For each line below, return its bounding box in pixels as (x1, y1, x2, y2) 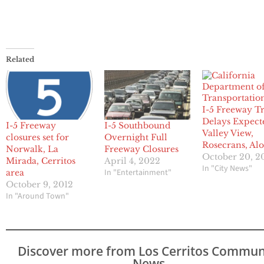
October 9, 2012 (6, 179, 73, 190)
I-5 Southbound (104, 120, 170, 131)
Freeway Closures (104, 144, 179, 155)
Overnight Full (104, 132, 167, 143)
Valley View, (202, 128, 254, 139)
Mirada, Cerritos (6, 156, 75, 167)
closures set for (6, 132, 69, 143)
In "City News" (202, 163, 253, 175)
